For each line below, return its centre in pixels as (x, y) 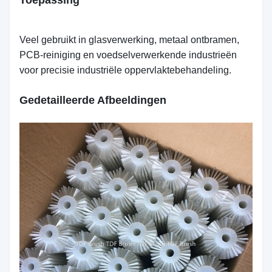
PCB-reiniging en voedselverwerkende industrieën (128, 55)
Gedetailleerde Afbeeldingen (93, 100)
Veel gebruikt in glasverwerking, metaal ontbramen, (129, 40)
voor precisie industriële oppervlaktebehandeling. (125, 70)
